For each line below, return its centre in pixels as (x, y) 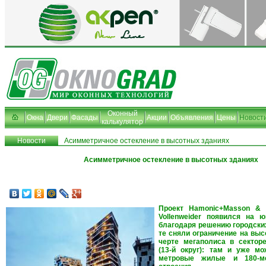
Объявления (192, 118)
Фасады (85, 118)
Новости (31, 141)
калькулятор (122, 122)
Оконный (122, 113)
